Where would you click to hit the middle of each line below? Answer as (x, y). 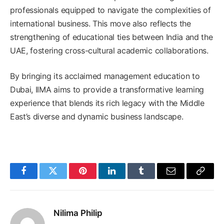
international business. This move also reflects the (100, 23)
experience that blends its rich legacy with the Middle (107, 103)
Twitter (65, 178)
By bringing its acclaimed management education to (105, 76)
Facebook (40, 178)
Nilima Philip (78, 213)
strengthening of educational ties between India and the (111, 37)
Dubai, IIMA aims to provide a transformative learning (107, 89)
